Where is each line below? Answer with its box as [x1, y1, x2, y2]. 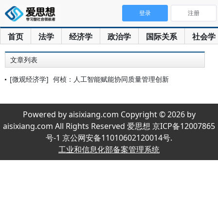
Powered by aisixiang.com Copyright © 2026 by [22, 109, 196, 120]
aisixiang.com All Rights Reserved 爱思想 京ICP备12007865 [3, 121, 215, 131]
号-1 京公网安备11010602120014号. [46, 132, 172, 143]
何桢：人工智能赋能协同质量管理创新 [53, 74, 169, 84]
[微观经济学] [10, 74, 49, 84]
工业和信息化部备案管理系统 [58, 144, 160, 155]
